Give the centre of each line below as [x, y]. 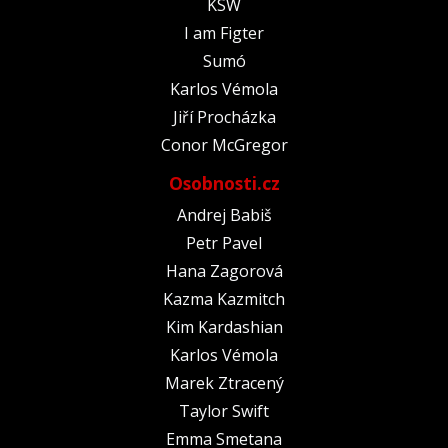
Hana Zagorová [224, 270]
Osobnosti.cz [224, 182]
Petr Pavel [224, 242]
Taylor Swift [224, 410]
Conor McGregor [224, 144]
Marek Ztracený [224, 382]
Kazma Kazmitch [224, 298]
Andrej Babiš [224, 214]
